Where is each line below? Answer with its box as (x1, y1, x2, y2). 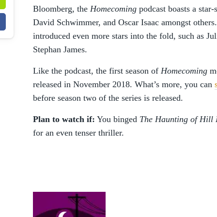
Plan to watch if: (33, 114, 95, 124)
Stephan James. (33, 45, 87, 54)
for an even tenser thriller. (33, 128, 124, 138)
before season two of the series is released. (33, 93, 183, 103)
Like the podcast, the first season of (33, 66, 161, 76)
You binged (95, 114, 139, 124)
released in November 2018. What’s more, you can (33, 79, 215, 89)
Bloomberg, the (33, 4, 90, 14)
